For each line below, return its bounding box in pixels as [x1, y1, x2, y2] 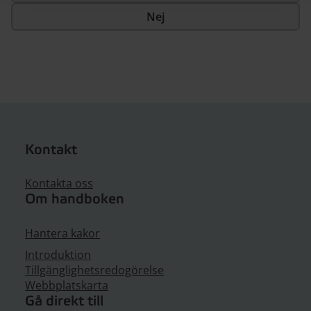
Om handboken [25, 191, 124, 208]
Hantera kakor [25, 226, 100, 241]
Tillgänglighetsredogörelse [25, 262, 164, 278]
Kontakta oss [25, 176, 93, 191]
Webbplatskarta [25, 278, 108, 293]
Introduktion [25, 247, 91, 262]
